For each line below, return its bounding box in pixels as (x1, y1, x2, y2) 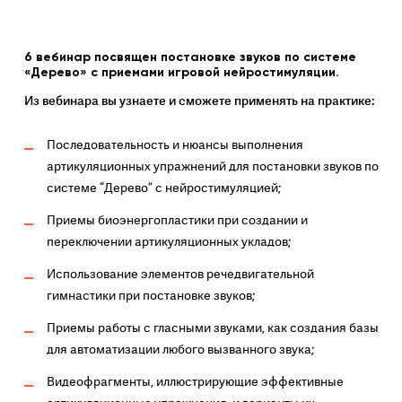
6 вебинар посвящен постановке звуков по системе (23, 49, 356, 65)
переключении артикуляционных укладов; (46, 233, 291, 250)
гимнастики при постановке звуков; (46, 287, 255, 304)
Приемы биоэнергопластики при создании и (46, 212, 308, 229)
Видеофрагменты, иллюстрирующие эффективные (46, 373, 344, 390)
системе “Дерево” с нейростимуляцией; (46, 179, 281, 197)
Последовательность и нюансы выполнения (46, 136, 303, 153)
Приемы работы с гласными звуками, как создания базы (46, 319, 379, 336)
